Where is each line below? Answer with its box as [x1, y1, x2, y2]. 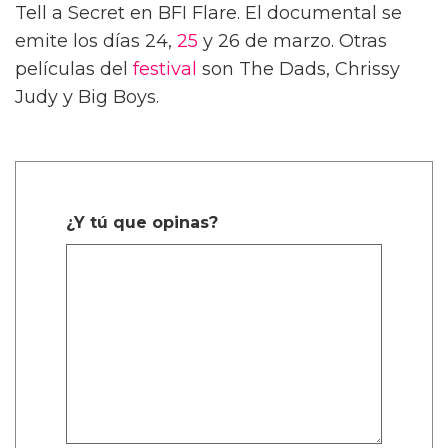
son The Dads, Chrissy [197, 57, 400, 80]
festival [133, 57, 197, 80]
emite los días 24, [15, 29, 177, 52]
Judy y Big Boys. [15, 85, 159, 108]
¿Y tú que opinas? [66, 212, 218, 232]
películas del [15, 57, 133, 80]
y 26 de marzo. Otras [198, 29, 387, 52]
